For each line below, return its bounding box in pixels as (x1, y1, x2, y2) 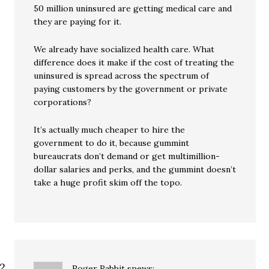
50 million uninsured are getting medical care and (34, 3, 232, 14)
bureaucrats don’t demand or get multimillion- (34, 151, 220, 162)
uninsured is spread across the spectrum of (34, 70, 210, 81)
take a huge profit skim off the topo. (34, 177, 183, 188)
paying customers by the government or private (34, 83, 228, 94)
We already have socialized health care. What (34, 44, 215, 55)
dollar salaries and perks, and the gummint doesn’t (34, 164, 237, 175)
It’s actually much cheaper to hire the (34, 124, 186, 135)
